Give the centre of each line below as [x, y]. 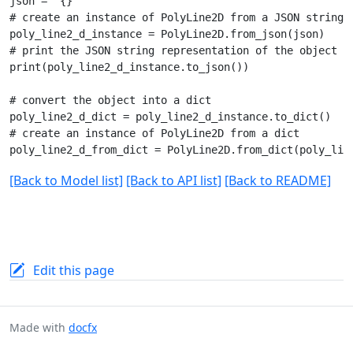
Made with [39, 327]
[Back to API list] [174, 180]
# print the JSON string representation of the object [173, 50]
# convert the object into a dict [110, 100]
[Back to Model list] [66, 180]
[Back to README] [278, 180]
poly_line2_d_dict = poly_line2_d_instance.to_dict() [170, 116]
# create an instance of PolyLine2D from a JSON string [176, 17]
